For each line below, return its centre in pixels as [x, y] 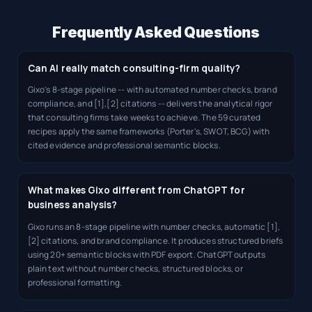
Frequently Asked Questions [156, 32]
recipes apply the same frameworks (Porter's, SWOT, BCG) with [149, 132]
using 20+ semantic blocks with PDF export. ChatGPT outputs [147, 254]
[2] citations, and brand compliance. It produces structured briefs [155, 240]
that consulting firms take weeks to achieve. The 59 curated [144, 118]
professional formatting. [75, 282]
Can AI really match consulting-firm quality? [134, 68]
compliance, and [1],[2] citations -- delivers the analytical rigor [150, 104]
